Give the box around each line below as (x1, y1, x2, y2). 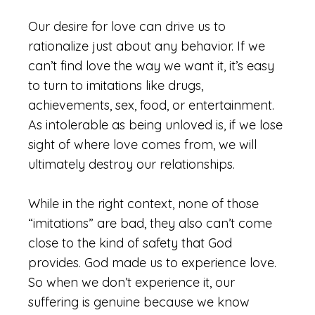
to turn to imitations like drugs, (28, 77, 203, 94)
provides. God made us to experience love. (28, 255, 276, 271)
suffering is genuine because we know (28, 294, 250, 310)
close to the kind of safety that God (28, 235, 232, 251)
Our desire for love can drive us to (28, 18, 226, 34)
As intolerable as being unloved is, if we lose (28, 117, 283, 133)
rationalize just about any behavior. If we (28, 38, 265, 54)
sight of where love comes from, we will (28, 136, 257, 153)
